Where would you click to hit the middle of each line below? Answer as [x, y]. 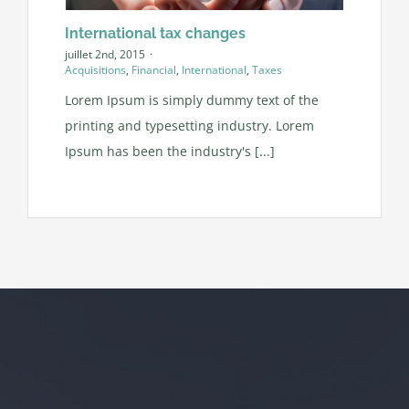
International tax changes [155, 33]
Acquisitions [95, 69]
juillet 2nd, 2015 [105, 54]
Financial [153, 69]
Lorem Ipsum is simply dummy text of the [191, 100]
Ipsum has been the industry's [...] [169, 151]
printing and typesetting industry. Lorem [189, 125]
